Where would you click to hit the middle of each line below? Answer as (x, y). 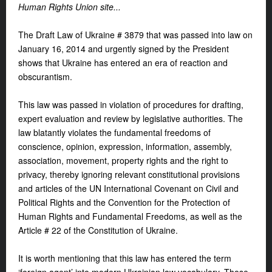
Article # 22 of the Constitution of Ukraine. (98, 230)
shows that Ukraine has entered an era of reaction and (123, 63)
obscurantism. (45, 77)
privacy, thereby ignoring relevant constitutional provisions (129, 175)
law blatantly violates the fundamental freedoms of (114, 133)
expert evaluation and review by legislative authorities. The (131, 119)
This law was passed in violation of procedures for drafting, (131, 105)
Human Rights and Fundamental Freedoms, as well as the (130, 216)
